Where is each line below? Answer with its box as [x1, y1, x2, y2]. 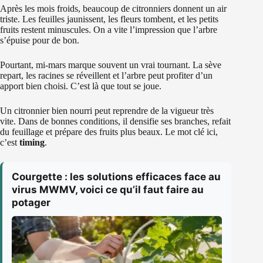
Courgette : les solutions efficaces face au [12, 171, 221, 183]
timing [19, 137, 45, 148]
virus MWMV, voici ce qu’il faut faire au [12, 184, 204, 196]
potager [12, 197, 50, 209]
